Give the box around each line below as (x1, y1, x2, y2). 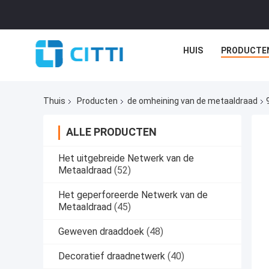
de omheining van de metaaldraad (127, 96, 258, 106)
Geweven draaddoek (58, 226, 144, 238)
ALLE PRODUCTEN (66, 125, 157, 139)
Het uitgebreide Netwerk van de (58, 153, 194, 165)
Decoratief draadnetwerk (58, 250, 165, 262)
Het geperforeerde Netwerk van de (58, 189, 208, 201)
